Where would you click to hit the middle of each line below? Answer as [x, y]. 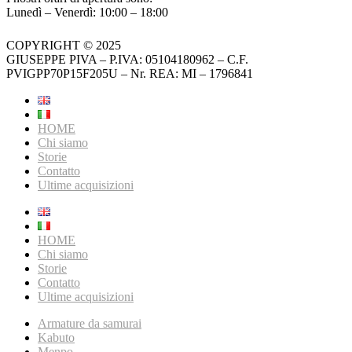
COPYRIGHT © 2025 [64, 46]
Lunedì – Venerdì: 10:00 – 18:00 [87, 13]
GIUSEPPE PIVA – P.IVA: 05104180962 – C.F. [127, 60]
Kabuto [56, 338]
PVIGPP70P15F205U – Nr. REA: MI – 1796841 [130, 74]
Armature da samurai [90, 324]
